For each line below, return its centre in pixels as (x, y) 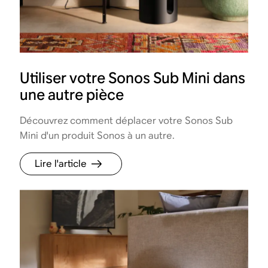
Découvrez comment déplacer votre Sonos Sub (127, 120)
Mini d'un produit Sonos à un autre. (98, 135)
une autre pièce (72, 95)
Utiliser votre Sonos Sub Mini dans (133, 78)
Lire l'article (61, 163)
